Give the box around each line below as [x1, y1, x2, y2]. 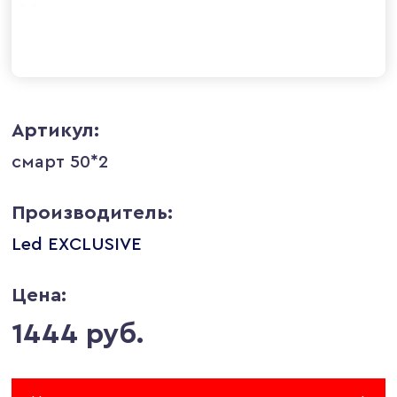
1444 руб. [12, 319, 145, 348]
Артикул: [12, 120, 100, 140]
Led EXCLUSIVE [12, 235, 143, 253]
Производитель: [12, 202, 174, 222]
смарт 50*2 [12, 152, 109, 171]
